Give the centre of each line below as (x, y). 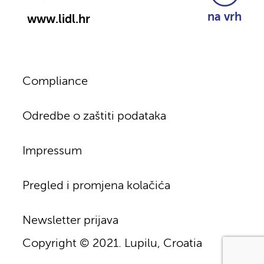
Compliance (55, 81)
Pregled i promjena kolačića (96, 186)
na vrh (225, 17)
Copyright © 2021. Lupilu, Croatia (112, 243)
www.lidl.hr (58, 19)
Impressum (52, 151)
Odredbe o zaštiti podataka (94, 116)
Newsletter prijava (70, 220)
